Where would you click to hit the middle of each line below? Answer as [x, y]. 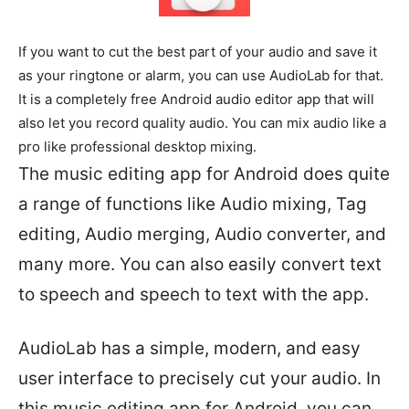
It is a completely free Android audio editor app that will [196, 99]
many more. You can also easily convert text [200, 264]
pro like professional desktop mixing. [137, 147]
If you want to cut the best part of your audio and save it [198, 52]
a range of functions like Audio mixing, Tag [193, 204]
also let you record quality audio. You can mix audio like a [202, 123]
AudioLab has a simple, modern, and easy [189, 348]
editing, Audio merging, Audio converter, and [202, 234]
